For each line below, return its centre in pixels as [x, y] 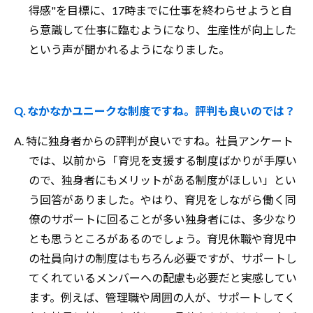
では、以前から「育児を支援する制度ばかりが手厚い [162, 160]
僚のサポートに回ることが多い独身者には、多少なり [162, 219]
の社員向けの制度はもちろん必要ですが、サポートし [162, 258]
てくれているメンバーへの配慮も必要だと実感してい [162, 277]
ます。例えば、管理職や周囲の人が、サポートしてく [162, 297]
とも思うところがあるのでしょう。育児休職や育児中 [162, 238]
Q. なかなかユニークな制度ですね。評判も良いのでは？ [155, 110]
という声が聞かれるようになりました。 [129, 49]
